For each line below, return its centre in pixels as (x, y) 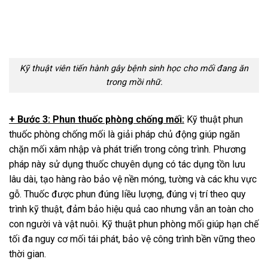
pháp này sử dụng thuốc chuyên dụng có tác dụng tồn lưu (127, 164)
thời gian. (28, 254)
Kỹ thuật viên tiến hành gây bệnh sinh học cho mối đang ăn (134, 68)
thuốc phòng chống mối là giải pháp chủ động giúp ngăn (124, 134)
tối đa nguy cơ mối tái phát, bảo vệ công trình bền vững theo (132, 239)
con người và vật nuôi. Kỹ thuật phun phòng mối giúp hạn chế (134, 224)
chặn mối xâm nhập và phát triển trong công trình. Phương (127, 149)
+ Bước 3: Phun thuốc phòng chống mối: (97, 119)
